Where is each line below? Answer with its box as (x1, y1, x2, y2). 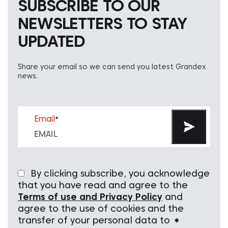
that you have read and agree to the (18, 180, 188, 191)
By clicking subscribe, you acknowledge (31, 168, 210, 179)
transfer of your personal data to (18, 215, 173, 226)
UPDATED (18, 31, 85, 51)
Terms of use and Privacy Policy (18, 191, 162, 203)
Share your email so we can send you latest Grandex (18, 63, 206, 71)
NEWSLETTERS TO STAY (18, 13, 187, 34)
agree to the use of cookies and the (18, 203, 184, 214)
